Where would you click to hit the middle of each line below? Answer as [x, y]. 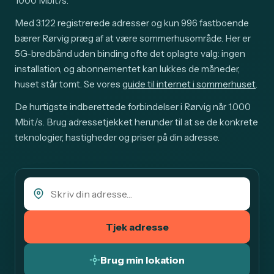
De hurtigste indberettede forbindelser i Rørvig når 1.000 [133, 107]
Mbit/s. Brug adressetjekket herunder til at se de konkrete [136, 122]
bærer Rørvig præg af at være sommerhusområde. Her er [133, 39]
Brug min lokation [143, 260]
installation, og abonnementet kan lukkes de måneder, [127, 69]
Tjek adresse [137, 227]
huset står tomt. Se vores [68, 84]
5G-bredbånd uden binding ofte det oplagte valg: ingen [130, 54]
